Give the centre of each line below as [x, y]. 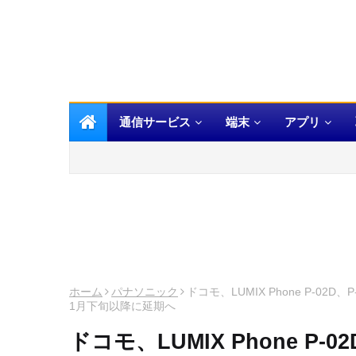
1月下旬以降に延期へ [122, 306]
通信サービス [155, 122]
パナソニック [145, 292]
